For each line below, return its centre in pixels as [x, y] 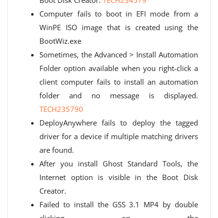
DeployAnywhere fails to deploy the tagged [119, 123]
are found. [57, 150]
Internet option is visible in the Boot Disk [119, 177]
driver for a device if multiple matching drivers [119, 136]
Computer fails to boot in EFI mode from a [119, 14]
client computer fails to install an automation [119, 82]
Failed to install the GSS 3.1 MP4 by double [119, 204]
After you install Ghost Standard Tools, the [119, 163]
